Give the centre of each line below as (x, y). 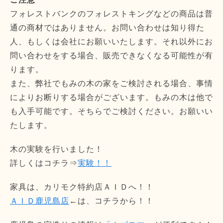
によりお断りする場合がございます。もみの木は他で (111, 97)
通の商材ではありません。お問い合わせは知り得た (107, 27)
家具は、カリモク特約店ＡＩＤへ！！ (82, 187)
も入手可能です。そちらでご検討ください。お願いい (111, 111)
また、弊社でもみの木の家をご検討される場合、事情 (111, 83)
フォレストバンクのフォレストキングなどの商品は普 (111, 13)
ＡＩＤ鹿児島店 (40, 201)
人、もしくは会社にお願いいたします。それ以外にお (111, 41)
